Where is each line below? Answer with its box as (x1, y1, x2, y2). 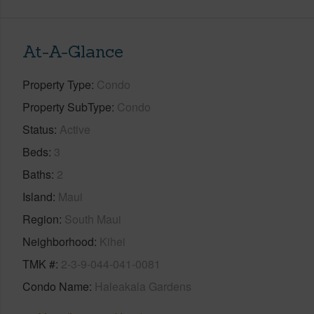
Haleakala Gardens (95, 278, 191, 294)
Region (22, 210, 59, 227)
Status (22, 121, 54, 137)
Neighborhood (22, 233, 94, 250)
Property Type (22, 76, 91, 93)
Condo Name (22, 278, 89, 294)
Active (60, 121, 90, 137)
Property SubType (22, 98, 111, 115)
